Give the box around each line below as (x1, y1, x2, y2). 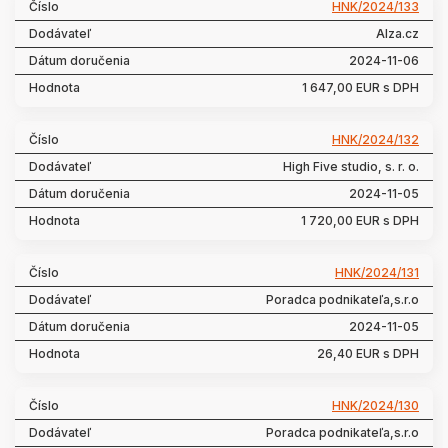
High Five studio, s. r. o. (283, 159, 419, 174)
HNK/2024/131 (335, 265, 419, 280)
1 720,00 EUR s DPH (301, 213, 419, 228)
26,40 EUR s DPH (317, 346, 419, 361)
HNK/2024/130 (332, 398, 419, 413)
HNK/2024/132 (332, 132, 419, 147)
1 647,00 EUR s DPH (302, 80, 419, 95)
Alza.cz (376, 26, 419, 41)
